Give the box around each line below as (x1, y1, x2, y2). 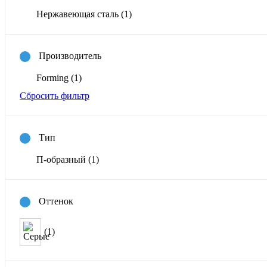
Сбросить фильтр (20, 91, 89, 101)
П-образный (36, 154, 88, 165)
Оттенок (39, 195, 73, 206)
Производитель (39, 50, 101, 61)
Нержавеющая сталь (36, 9, 121, 20)
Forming (36, 73, 71, 83)
